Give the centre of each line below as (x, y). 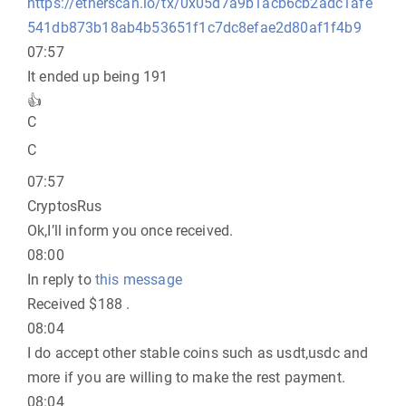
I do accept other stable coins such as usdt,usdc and (198, 353)
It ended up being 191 (98, 77)
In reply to (61, 280)
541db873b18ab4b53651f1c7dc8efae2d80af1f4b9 (194, 28)
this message (138, 280)
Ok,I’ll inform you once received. (130, 231)
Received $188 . (79, 304)
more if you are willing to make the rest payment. (186, 377)
